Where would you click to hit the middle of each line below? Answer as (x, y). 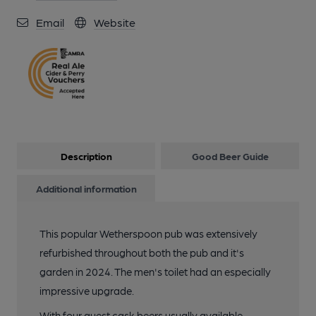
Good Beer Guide (230, 156)
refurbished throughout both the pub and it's (142, 253)
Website (115, 22)
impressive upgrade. (87, 291)
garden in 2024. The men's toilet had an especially (155, 272)
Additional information (86, 189)
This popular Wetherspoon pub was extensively (148, 234)
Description (86, 156)
